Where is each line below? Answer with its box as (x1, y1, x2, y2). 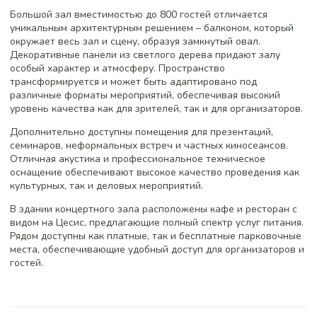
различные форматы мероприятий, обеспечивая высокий (10, 88, 280, 102)
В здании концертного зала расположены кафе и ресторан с (10, 202, 297, 216)
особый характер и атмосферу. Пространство (10, 61, 225, 75)
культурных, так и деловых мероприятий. (10, 178, 203, 192)
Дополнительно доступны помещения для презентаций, (10, 125, 273, 139)
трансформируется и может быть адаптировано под (10, 74, 257, 88)
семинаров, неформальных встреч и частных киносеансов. (10, 138, 288, 152)
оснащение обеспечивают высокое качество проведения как (10, 165, 299, 179)
